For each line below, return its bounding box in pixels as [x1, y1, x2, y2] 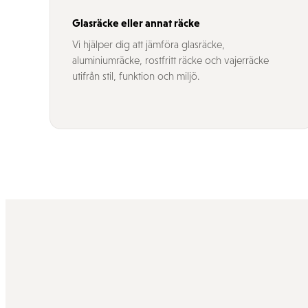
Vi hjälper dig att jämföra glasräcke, [72, 38, 225, 50]
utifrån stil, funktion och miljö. [72, 70, 199, 82]
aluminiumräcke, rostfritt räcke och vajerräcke [72, 54, 269, 66]
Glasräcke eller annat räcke [72, 16, 200, 29]
